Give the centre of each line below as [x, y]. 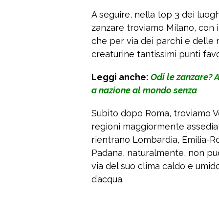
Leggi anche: [121, 77]
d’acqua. [108, 179]
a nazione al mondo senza [144, 90]
